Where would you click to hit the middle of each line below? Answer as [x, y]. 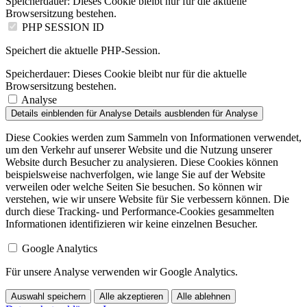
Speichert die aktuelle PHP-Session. [83, 50]
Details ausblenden [172, 113]
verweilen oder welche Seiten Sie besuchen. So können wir [134, 186]
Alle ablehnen [204, 296]
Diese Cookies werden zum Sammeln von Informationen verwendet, [153, 137]
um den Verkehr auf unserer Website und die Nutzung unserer [139, 149]
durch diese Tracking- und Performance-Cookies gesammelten [140, 211]
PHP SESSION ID [63, 27]
